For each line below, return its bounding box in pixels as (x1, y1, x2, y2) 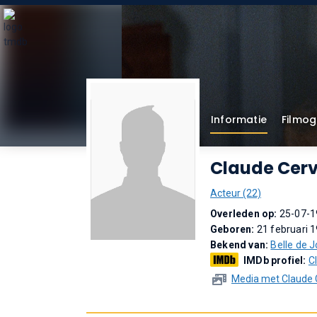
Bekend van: (210, 239, 271, 250)
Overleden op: (210, 208, 279, 219)
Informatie (211, 113, 267, 127)
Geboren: (210, 224, 257, 235)
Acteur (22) (210, 188, 261, 199)
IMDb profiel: (243, 255, 309, 266)
